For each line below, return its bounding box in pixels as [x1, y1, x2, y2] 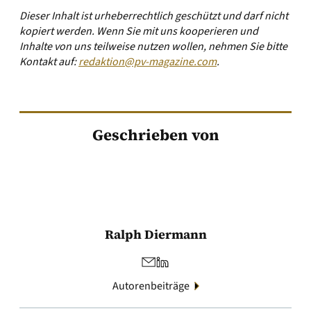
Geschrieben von [92, 124, 219, 145]
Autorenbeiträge [112, 278, 190, 294]
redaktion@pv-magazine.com [78, 54, 217, 69]
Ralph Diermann [104, 226, 207, 243]
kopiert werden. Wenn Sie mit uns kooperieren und [19, 24, 258, 39]
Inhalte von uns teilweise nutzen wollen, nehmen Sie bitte [19, 39, 287, 54]
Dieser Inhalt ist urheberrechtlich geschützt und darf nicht [19, 8, 288, 24]
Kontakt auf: [19, 54, 78, 69]
